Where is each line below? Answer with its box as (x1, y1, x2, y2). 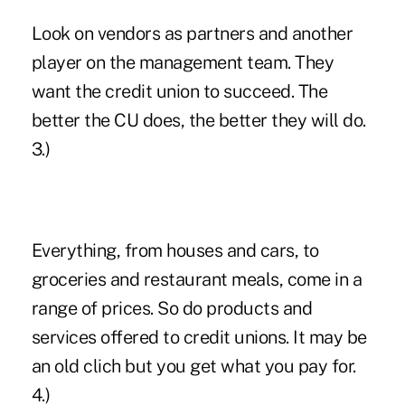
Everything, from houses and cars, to (31, 239, 319, 261)
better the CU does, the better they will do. (31, 108, 366, 131)
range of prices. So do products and (31, 297, 313, 319)
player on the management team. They (31, 51, 334, 73)
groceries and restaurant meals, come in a (31, 268, 363, 290)
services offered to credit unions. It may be (31, 325, 367, 348)
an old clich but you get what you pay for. (31, 354, 356, 377)
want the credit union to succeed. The (31, 80, 328, 102)
